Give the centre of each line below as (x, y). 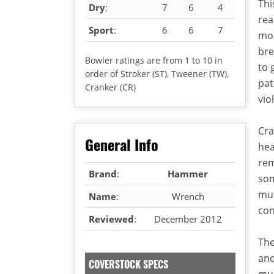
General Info (122, 144)
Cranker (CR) (110, 87)
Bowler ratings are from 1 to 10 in (154, 60)
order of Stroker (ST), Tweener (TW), (157, 73)
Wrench (188, 196)
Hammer (188, 173)
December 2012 (188, 219)
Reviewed (111, 219)
